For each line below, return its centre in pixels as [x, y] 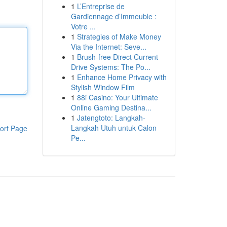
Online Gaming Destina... [111, 107]
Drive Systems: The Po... [110, 67]
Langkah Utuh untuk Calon [113, 128]
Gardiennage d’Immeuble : [113, 16]
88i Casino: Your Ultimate [117, 97]
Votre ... [83, 26]
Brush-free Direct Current [117, 57]
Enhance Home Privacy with [122, 77]
